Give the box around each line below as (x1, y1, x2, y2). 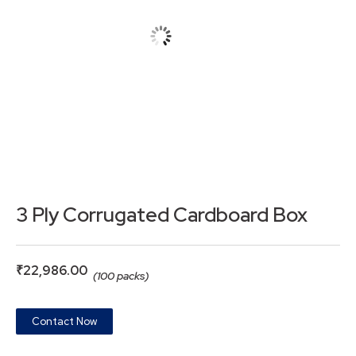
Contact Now (32, 315, 97, 328)
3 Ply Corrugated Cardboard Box (16, 202, 308, 228)
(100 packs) (93, 269, 149, 283)
